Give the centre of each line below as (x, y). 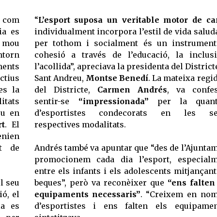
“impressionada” (113, 101)
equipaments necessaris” (87, 194)
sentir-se (56, 101)
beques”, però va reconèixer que (101, 183)
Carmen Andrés (132, 90)
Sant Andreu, (60, 78)
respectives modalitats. (80, 125)
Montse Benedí (117, 78)
